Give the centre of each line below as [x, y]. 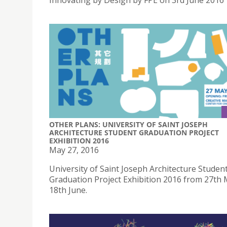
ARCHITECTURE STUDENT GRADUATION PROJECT [134, 132]
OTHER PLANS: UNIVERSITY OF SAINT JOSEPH [128, 124]
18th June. [68, 190]
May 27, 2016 [74, 150]
